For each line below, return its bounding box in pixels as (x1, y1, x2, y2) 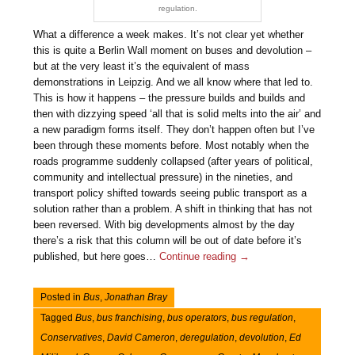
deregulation (180, 331, 235, 343)
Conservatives (40, 331, 103, 343)
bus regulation (231, 311, 294, 323)
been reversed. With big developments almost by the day (33, 219, 296, 231)
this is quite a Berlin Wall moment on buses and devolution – (33, 44, 312, 57)
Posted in (40, 291, 84, 303)
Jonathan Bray (105, 291, 168, 303)
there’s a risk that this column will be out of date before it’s (33, 235, 303, 247)
